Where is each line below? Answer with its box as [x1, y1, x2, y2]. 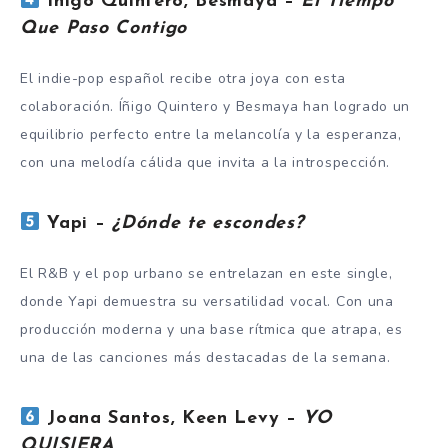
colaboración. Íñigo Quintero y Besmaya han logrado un [20, 96, 411, 116]
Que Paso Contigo [20, 19, 188, 39]
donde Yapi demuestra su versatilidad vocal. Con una [20, 291, 394, 311]
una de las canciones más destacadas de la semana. [20, 347, 391, 367]
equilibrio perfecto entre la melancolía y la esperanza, [20, 124, 402, 144]
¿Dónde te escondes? [112, 214, 304, 234]
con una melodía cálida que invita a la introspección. [20, 152, 391, 172]
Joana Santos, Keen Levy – [40, 409, 304, 429]
